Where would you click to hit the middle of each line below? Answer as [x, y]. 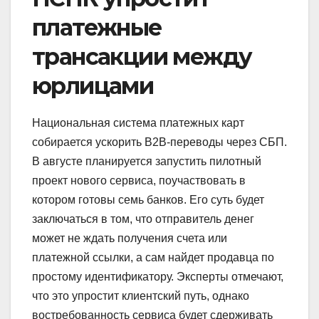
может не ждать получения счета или [130, 239]
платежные [97, 28]
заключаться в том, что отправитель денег [143, 219]
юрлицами [93, 86]
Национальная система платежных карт [138, 123]
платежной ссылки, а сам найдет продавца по [153, 258]
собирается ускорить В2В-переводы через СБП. [159, 142]
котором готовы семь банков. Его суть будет [148, 200]
